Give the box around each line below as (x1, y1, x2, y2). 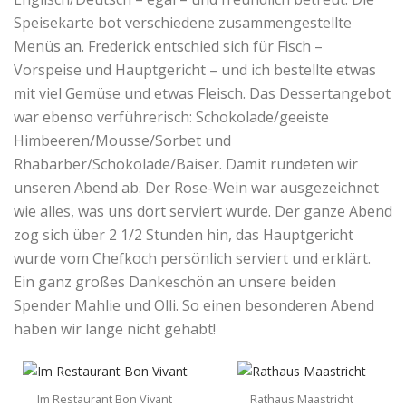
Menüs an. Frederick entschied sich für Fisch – (14, 35, 323, 56)
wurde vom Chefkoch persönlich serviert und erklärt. (14, 247, 371, 268)
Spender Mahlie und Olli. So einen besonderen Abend (14, 295, 374, 315)
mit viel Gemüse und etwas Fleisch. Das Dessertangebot (14, 82, 391, 103)
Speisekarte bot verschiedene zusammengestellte (14, 12, 352, 33)
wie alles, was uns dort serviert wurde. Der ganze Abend (14, 200, 392, 221)
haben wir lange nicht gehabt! (14, 318, 216, 339)
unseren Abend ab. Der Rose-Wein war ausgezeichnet (14, 177, 379, 198)
